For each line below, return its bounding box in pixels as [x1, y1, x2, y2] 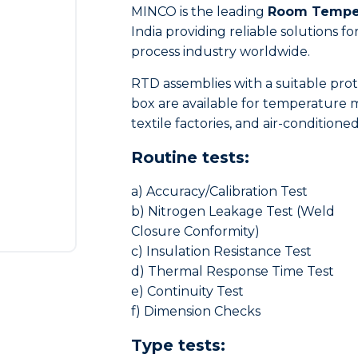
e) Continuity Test [131, 284, 244, 299]
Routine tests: [131, 148, 249, 167]
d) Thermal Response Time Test [131, 264, 334, 279]
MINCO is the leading [131, 4, 268, 19]
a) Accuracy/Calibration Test [131, 184, 308, 199]
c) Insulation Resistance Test [131, 244, 312, 259]
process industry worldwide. [131, 44, 310, 59]
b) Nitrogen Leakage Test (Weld [131, 204, 335, 219]
